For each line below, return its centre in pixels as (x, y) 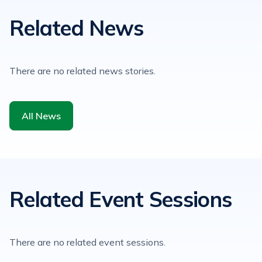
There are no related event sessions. (87, 242)
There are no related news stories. (82, 71)
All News (41, 116)
